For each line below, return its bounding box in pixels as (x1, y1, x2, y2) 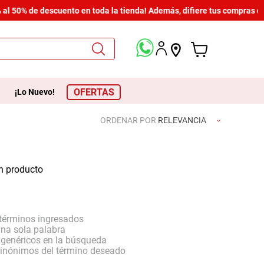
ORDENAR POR (100, 115, 156, 125)
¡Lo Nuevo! (14, 87, 55, 97)
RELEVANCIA (158, 115, 206, 125)
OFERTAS (73, 86, 114, 98)
